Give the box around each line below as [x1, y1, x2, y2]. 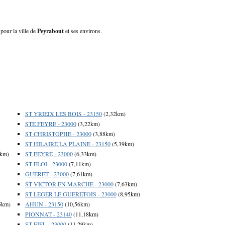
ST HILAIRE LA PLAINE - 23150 [25, 139, 110, 148]
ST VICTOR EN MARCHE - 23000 [25, 179, 114, 188]
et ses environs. [64, 26, 102, 35]
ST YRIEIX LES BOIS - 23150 [25, 109, 102, 118]
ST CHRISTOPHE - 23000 [25, 129, 91, 138]
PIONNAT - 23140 [25, 209, 72, 218]
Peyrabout [37, 26, 64, 35]
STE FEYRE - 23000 [25, 119, 76, 128]
